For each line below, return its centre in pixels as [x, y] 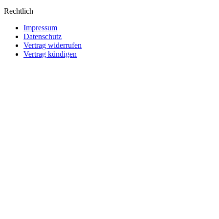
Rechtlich [19, 11]
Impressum [40, 28]
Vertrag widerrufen [53, 45]
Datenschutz [43, 37]
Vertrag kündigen [50, 54]
